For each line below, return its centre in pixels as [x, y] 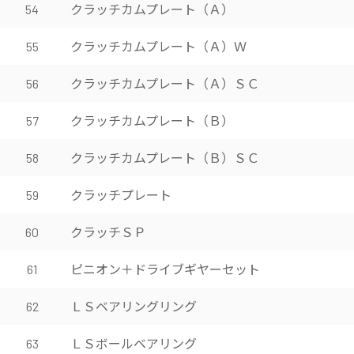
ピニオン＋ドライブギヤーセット [165, 269]
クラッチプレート [121, 194]
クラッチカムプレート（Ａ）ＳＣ [165, 83]
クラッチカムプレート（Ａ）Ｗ [158, 46]
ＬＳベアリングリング [134, 306]
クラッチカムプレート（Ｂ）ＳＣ [165, 157]
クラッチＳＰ [108, 232]
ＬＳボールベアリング [134, 343]
